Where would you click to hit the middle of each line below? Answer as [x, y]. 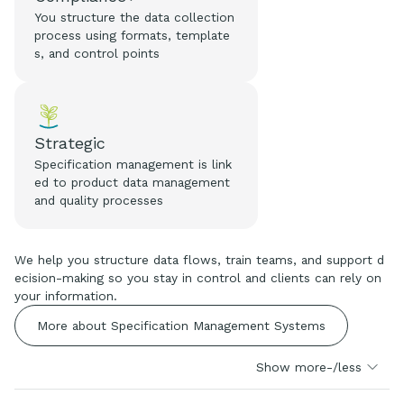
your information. [66, 295]
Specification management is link [133, 164]
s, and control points [97, 53]
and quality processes [99, 200]
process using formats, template [133, 35]
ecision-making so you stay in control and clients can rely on [198, 277]
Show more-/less [309, 367]
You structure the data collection [135, 17]
